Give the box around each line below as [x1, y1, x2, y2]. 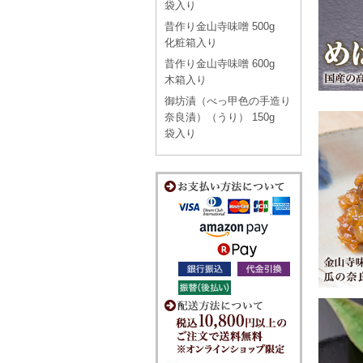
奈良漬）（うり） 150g [164, 111, 285, 123]
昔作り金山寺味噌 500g [164, 20, 285, 32]
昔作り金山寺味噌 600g [164, 58, 285, 70]
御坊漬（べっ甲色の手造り [164, 95, 291, 107]
